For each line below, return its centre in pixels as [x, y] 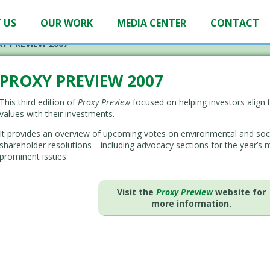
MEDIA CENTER [152, 23]
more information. [192, 203]
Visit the [137, 192]
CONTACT [235, 23]
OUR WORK [67, 23]
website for [240, 192]
